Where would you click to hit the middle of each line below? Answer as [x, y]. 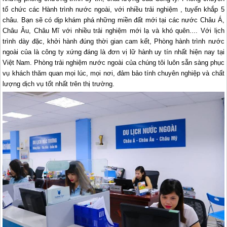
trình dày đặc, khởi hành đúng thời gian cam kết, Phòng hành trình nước [113, 41]
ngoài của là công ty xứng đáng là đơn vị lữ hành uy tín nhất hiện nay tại [113, 52]
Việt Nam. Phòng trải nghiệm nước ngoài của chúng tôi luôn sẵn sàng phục [113, 62]
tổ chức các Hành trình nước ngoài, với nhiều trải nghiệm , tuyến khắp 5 [113, 9]
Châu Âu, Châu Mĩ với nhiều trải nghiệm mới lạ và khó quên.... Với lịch [113, 30]
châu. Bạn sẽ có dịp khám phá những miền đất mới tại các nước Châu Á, [113, 20]
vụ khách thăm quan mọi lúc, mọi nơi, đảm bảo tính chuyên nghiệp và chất [113, 73]
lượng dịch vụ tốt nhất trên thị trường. [59, 84]
